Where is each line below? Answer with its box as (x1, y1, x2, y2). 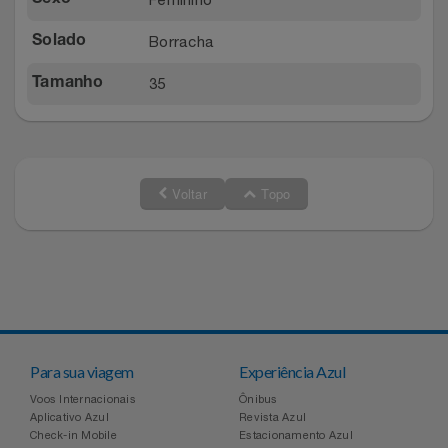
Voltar (167, 183, 207, 203)
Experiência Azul (239, 361, 346, 381)
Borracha (149, 32, 214, 50)
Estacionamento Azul (239, 428, 353, 441)
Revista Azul (239, 410, 307, 423)
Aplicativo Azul (30, 410, 109, 423)
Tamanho (32, 75, 103, 92)
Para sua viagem (30, 361, 134, 381)
